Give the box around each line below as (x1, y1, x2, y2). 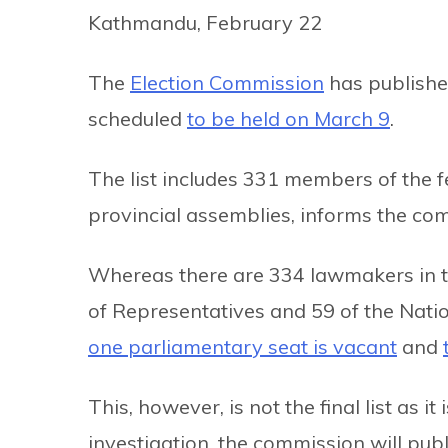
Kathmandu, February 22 (88, 10, 322, 36)
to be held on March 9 (187, 106, 390, 132)
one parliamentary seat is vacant (88, 334, 397, 360)
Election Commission (130, 70, 324, 96)
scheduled (88, 106, 187, 132)
